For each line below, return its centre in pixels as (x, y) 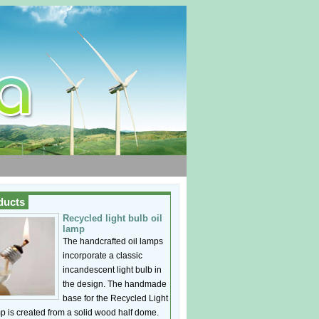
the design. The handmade (115, 284)
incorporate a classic (103, 256)
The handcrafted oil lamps (113, 241)
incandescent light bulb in (112, 270)
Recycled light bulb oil (113, 218)
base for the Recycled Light (115, 298)
